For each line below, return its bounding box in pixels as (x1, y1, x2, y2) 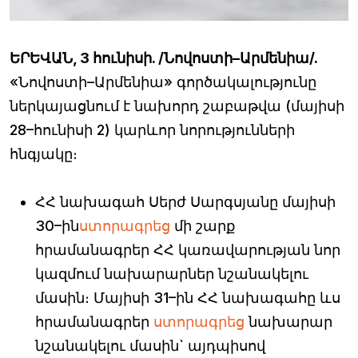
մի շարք (170, 217, 235, 235)
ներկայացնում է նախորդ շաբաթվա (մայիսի (10, 97, 344, 115)
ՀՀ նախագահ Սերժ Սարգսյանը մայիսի (35, 193, 336, 211)
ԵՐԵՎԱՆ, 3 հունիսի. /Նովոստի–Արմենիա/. (10, 50, 318, 67)
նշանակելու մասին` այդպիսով (35, 337, 265, 355)
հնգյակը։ (10, 145, 78, 163)
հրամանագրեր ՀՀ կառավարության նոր (35, 241, 340, 259)
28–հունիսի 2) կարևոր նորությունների (10, 121, 295, 139)
